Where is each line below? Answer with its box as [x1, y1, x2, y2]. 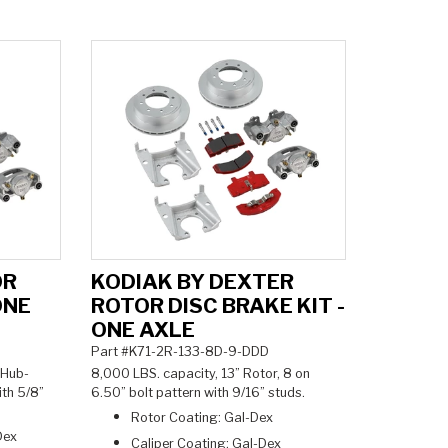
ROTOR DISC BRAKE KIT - [90, 293, 345, 318]
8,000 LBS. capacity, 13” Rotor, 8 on [90, 366, 310, 382]
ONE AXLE [90, 317, 195, 342]
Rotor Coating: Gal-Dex [130, 410, 276, 426]
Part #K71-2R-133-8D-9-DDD [90, 344, 269, 359]
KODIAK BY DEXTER [90, 269, 294, 294]
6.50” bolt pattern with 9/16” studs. [90, 385, 311, 401]
